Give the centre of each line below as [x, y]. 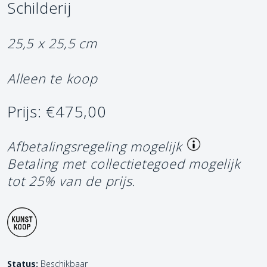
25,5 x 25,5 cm [52, 43]
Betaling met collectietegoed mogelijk [124, 164]
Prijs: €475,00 [57, 112]
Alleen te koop [52, 78]
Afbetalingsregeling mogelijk [95, 146]
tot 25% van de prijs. [72, 181]
